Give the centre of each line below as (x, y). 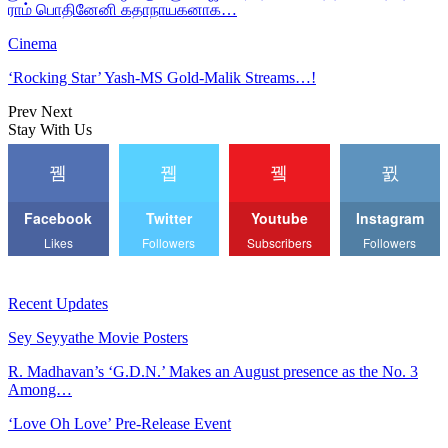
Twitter (168, 217)
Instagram (389, 217)
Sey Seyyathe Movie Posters (98, 337)
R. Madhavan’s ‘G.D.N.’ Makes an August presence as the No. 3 (213, 371)
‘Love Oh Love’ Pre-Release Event (119, 423)
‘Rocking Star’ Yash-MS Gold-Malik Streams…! (162, 77)
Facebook (58, 217)
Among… (40, 389)
